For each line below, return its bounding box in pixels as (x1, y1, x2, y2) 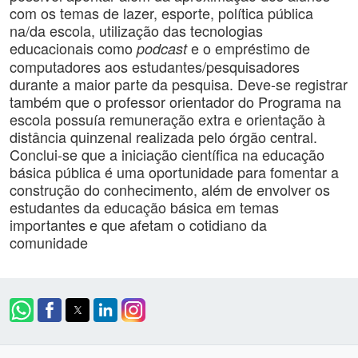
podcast (137, 38, 187, 58)
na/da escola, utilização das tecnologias (10, 20, 263, 41)
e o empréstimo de (187, 38, 310, 58)
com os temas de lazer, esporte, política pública (10, 2, 313, 23)
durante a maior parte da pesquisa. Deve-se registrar (10, 74, 348, 94)
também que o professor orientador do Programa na (10, 91, 341, 112)
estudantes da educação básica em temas (10, 197, 279, 217)
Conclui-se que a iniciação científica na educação (10, 144, 324, 165)
